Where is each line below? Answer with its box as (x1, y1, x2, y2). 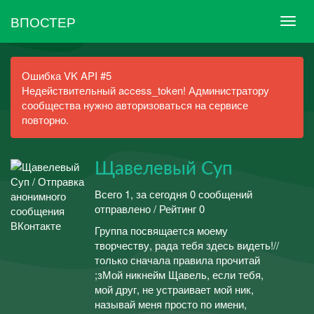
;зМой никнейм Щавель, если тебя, (95, 267, 264, 282)
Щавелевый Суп (95, 160, 233, 178)
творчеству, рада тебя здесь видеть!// (95, 238, 279, 252)
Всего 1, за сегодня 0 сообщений (95, 186, 252, 201)
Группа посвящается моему (95, 223, 228, 238)
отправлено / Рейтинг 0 (95, 200, 205, 216)
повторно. (22, 112, 69, 127)
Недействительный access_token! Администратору (22, 83, 269, 97)
